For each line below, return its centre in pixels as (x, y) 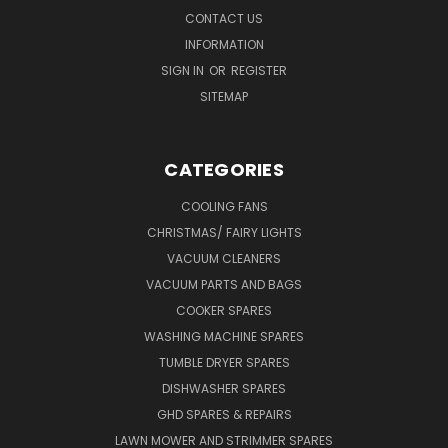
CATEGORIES (224, 169)
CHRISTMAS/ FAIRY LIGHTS (224, 232)
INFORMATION (224, 44)
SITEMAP (224, 96)
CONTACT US (224, 18)
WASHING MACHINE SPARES (224, 336)
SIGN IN (184, 70)
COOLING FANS (224, 206)
